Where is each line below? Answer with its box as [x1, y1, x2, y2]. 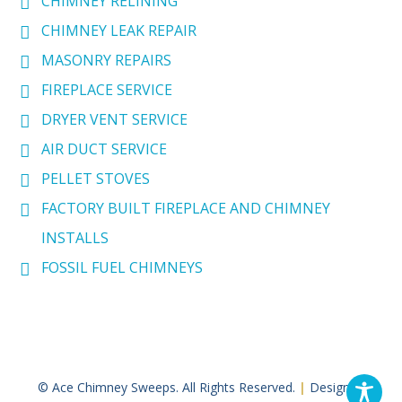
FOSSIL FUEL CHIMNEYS [41, 258, 204, 278]
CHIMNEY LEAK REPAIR [41, 21, 197, 41]
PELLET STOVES [41, 169, 151, 189]
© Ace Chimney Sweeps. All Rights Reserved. [37, 379, 299, 397]
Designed [305, 379, 364, 397]
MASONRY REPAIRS [41, 50, 172, 71]
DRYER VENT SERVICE [41, 109, 188, 130]
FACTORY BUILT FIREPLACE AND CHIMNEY [41, 198, 331, 219]
